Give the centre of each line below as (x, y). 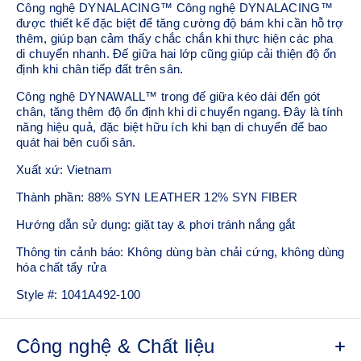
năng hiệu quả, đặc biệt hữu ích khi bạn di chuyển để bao (172, 127)
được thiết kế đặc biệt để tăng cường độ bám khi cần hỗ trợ (180, 23)
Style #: (37, 294)
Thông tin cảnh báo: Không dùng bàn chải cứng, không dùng (180, 251)
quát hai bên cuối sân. (76, 142)
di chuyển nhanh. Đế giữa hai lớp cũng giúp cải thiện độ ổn (176, 53)
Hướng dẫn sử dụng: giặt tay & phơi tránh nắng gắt (156, 224)
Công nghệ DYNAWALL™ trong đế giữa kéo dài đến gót (168, 96)
